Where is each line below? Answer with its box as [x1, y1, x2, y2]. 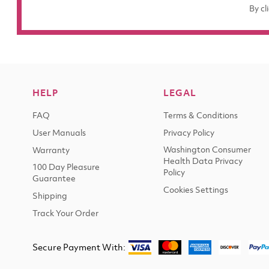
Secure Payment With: [32, 244, 125, 252]
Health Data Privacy [163, 158, 243, 166]
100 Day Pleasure [32, 164, 100, 172]
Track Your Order [32, 210, 98, 218]
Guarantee [32, 175, 76, 183]
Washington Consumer [163, 147, 251, 154]
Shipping [32, 193, 67, 201]
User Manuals [32, 130, 86, 138]
